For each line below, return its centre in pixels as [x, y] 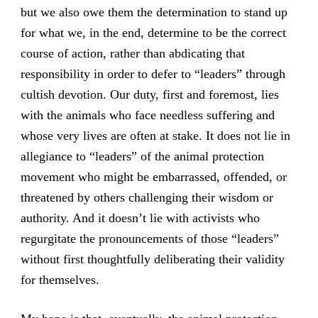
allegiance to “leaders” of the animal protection [142, 157]
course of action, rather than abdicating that [132, 54]
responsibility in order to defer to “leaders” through [153, 74]
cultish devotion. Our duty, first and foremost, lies [149, 95]
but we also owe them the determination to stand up [154, 12]
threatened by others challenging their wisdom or [147, 198]
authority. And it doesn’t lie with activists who [140, 218]
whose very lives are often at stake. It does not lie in [155, 136]
